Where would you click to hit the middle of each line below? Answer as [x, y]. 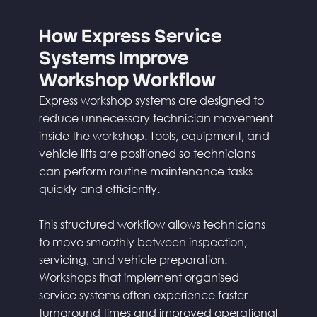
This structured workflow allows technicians [152, 224]
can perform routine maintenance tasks [145, 171]
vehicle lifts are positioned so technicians [147, 154]
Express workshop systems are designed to [151, 100]
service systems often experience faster [143, 295]
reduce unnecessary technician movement [156, 118]
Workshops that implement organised [139, 277]
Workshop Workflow [127, 80]
